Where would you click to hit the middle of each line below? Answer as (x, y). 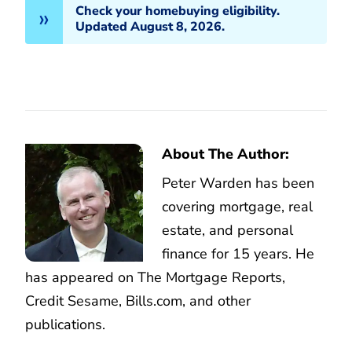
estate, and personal (227, 230)
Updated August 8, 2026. (150, 26)
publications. (65, 324)
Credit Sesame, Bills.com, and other (138, 301)
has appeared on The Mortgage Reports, (155, 277)
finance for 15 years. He (238, 253)
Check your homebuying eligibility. (178, 11)
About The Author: (225, 154)
